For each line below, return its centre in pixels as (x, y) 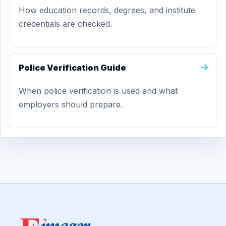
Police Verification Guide (72, 68)
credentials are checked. (65, 24)
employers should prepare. (71, 104)
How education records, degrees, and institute (107, 10)
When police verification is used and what (98, 91)
